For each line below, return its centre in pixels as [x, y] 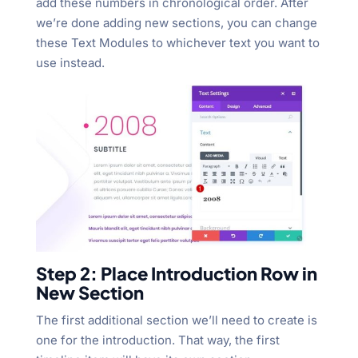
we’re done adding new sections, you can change [176, 22]
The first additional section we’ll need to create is [176, 320]
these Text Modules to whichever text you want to [177, 42]
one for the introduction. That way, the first [157, 340]
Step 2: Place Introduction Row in [176, 273]
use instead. [70, 62]
